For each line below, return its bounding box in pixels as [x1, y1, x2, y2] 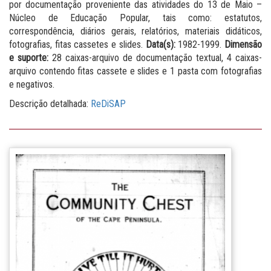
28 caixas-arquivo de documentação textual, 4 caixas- [52, 51, 262, 64]
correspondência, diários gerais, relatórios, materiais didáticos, [9, 25, 262, 37]
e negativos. [9, 78, 54, 90]
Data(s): [145, 38, 175, 50]
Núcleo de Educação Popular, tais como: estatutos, [9, 11, 262, 24]
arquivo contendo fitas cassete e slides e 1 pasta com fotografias [9, 65, 262, 77]
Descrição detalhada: [9, 97, 91, 109]
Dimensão [224, 38, 263, 50]
